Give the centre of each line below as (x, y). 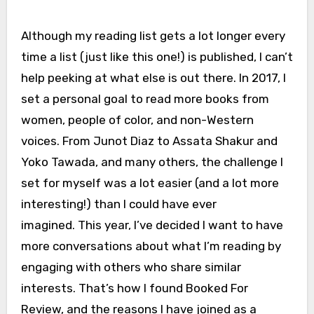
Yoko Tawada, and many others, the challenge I (152, 162)
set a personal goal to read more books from (145, 99)
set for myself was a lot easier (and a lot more (150, 183)
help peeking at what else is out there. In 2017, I (153, 78)
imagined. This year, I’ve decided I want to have (152, 225)
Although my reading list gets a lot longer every (153, 36)
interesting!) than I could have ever (118, 204)
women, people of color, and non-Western (137, 120)
